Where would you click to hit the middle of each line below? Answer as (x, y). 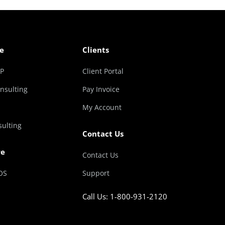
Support (96, 173)
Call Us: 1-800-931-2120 (125, 196)
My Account (102, 107)
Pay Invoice (101, 89)
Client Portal (103, 71)
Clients (96, 50)
